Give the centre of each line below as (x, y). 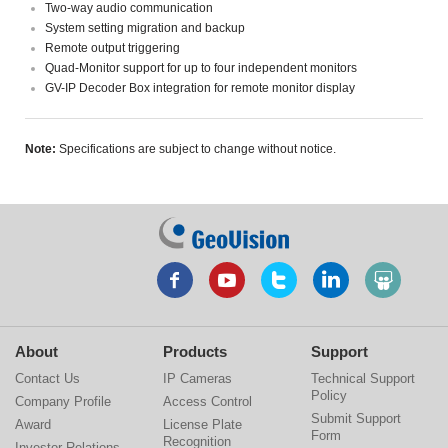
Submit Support (355, 418)
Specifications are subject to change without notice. (197, 149)
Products (194, 351)
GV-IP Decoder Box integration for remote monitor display (200, 88)
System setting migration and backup (145, 28)
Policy (328, 395)
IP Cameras (197, 378)
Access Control (207, 401)
